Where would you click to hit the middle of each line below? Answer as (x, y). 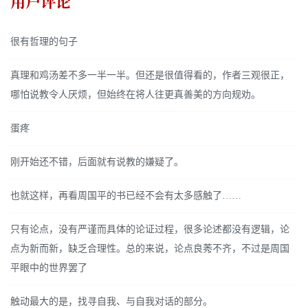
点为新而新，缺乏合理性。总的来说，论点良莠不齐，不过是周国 (150, 249)
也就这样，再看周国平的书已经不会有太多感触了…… (126, 196)
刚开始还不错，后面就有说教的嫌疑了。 (97, 162)
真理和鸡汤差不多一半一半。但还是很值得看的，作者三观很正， (150, 76)
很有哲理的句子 (44, 42)
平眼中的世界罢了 (49, 268)
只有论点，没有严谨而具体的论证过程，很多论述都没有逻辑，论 (150, 230)
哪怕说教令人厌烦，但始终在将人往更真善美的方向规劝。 (135, 95)
